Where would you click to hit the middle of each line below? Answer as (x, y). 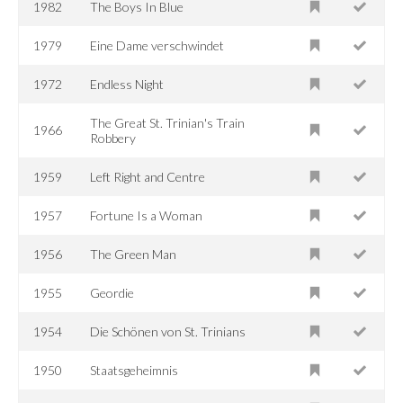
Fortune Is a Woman (147, 215)
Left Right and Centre (148, 176)
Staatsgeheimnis (134, 370)
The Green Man (134, 254)
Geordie (112, 292)
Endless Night (127, 84)
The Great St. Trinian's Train (168, 122)
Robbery (113, 138)
